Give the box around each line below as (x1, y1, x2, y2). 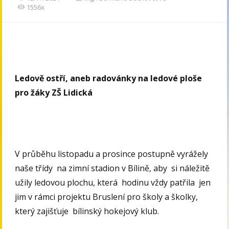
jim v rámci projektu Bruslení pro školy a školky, (15, 191, 198, 203)
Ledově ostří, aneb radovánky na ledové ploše (15, 73, 202, 84)
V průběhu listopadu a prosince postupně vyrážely (15, 148, 209, 160)
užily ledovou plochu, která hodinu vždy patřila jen (15, 177, 211, 189)
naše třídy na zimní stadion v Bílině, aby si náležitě (15, 163, 210, 174)
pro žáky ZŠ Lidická (15, 87, 93, 99)
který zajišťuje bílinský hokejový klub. (15, 205, 159, 217)
